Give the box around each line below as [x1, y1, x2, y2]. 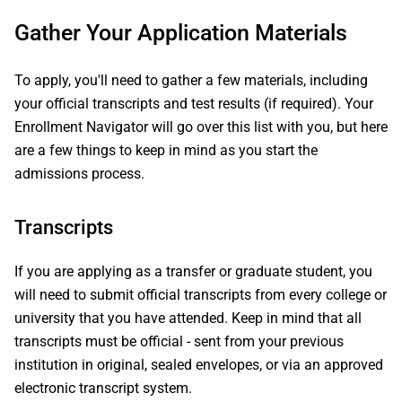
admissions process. [14, 165, 144, 182]
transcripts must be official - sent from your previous [14, 333, 344, 350]
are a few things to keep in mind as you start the [14, 142, 318, 159]
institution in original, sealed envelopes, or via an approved [14, 356, 383, 373]
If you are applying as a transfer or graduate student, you [14, 263, 372, 280]
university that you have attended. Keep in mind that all [14, 310, 362, 327]
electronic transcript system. [14, 380, 192, 397]
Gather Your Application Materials [14, 20, 347, 46]
